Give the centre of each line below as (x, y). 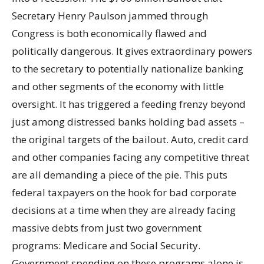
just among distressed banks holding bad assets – (128, 122)
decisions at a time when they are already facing (124, 210)
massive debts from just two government (107, 228)
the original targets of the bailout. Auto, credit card (130, 140)
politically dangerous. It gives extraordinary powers (132, 51)
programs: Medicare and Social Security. (106, 246)
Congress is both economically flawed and (109, 34)
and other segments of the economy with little (118, 87)
